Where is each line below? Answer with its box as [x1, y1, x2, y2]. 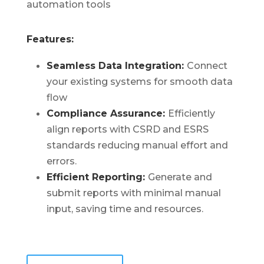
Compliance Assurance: [46, 108, 168, 119]
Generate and [147, 171, 212, 183]
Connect [186, 60, 227, 71]
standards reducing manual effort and [46, 140, 228, 151]
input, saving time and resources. [46, 203, 203, 214]
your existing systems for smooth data [46, 76, 233, 87]
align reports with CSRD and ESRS [46, 124, 209, 135]
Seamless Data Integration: [46, 60, 187, 71]
